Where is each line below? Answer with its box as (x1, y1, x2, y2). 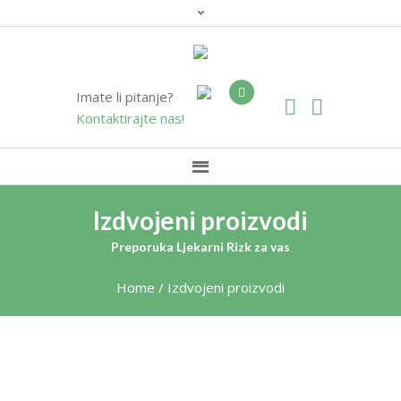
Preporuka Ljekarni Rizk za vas (111, 238, 290, 254)
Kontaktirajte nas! (75, 108, 184, 127)
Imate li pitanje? (75, 87, 174, 106)
